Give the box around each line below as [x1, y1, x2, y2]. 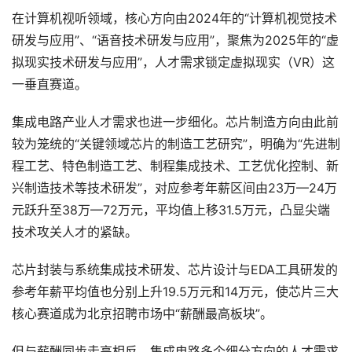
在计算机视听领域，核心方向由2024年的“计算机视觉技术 [12, 11, 337, 26]
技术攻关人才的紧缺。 [12, 225, 137, 240]
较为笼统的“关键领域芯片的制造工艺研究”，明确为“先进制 [12, 137, 340, 152]
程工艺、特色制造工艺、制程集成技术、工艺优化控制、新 [12, 159, 339, 174]
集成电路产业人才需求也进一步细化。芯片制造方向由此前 [12, 115, 339, 130]
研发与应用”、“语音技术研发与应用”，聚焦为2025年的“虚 [12, 33, 339, 48]
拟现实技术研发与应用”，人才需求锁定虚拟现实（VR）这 [12, 55, 335, 70]
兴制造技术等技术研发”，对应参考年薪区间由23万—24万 [12, 181, 337, 196]
